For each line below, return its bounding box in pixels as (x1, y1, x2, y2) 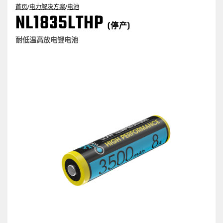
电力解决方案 (29, 3, 66, 10)
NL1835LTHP (15, 9, 108, 38)
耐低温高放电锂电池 (15, 36, 79, 44)
